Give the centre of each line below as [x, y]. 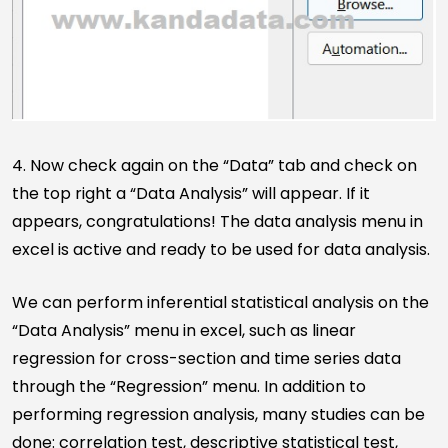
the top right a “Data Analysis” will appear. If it [191, 193]
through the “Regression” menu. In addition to [189, 386]
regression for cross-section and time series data [206, 358]
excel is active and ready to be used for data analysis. [221, 249]
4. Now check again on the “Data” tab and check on [214, 165]
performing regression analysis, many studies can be [218, 414]
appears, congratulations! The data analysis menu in [217, 221]
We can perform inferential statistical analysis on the [220, 302]
